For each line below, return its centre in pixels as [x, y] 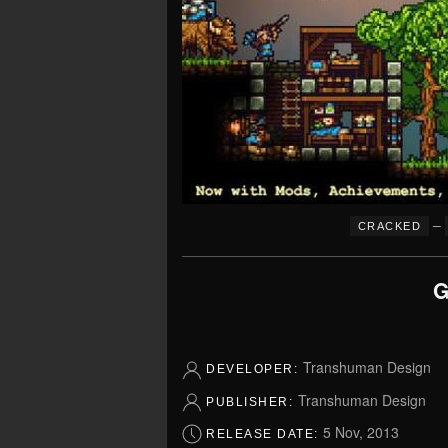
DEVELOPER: [254, 369]
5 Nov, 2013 [361, 432]
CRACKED [389, 226]
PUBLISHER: [252, 401]
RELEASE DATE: [264, 434]
